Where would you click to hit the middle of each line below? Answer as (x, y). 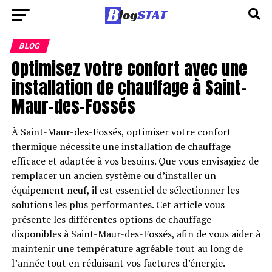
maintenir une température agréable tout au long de (127, 248)
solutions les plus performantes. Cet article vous (118, 205)
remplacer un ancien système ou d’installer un (114, 175)
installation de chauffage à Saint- (129, 87)
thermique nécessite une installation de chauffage (121, 146)
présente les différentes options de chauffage (111, 219)
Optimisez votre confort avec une (129, 68)
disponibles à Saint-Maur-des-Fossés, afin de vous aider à (136, 234)
